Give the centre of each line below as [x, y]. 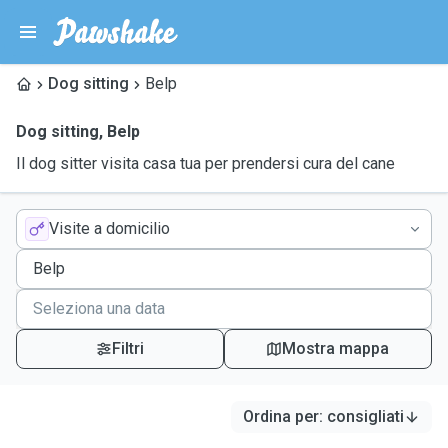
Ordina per [281, 416]
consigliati [365, 416]
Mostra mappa [336, 348]
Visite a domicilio [109, 228]
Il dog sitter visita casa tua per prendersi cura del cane [205, 163]
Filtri [127, 348]
